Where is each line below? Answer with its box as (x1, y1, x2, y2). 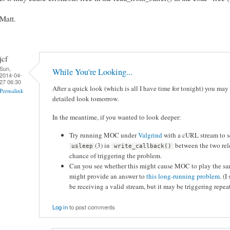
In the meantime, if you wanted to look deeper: (52, 112, 181, 122)
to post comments (68, 203, 115, 212)
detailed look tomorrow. (52, 94, 119, 104)
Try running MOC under (69, 130, 138, 140)
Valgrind (138, 130, 162, 140)
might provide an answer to (69, 171, 146, 181)
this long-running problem (146, 171, 220, 181)
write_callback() (113, 143, 171, 150)
